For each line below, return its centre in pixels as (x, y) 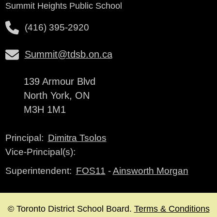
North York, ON (56, 95)
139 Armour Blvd (59, 81)
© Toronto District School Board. (71, 209)
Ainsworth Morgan (150, 170)
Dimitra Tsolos (77, 137)
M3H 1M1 (45, 109)
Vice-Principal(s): (40, 152)
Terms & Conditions (172, 209)
